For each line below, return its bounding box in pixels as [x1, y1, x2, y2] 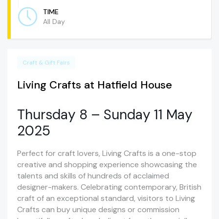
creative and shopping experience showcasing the [17, 159, 197, 170]
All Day [43, 17, 65, 26]
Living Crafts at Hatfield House [17, 78, 172, 92]
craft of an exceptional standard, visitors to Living [17, 193, 195, 204]
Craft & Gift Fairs [22, 59, 70, 67]
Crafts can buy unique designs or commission [17, 204, 179, 215]
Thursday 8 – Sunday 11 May [17, 106, 193, 124]
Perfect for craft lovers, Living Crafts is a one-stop [17, 148, 197, 159]
